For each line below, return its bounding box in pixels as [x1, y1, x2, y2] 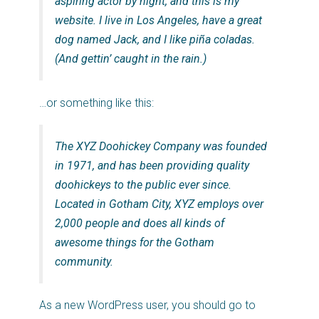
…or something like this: [39, 95, 154, 110]
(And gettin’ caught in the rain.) [55, 52, 207, 66]
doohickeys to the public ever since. [55, 177, 232, 192]
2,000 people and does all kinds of [55, 216, 225, 230]
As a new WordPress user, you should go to [39, 298, 256, 313]
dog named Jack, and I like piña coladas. [55, 33, 256, 47]
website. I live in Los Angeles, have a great [55, 14, 263, 28]
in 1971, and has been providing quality [55, 158, 250, 172]
